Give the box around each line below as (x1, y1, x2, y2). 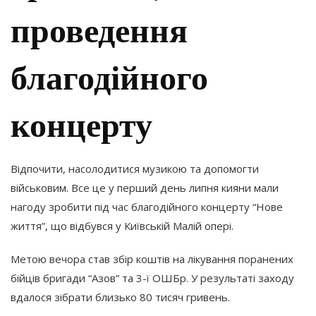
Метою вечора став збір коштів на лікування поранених (11, 251, 293, 266)
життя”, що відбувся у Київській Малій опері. (11, 218, 236, 233)
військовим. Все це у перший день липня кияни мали (11, 180, 279, 195)
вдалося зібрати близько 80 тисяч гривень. (11, 289, 233, 304)
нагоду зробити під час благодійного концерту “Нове (11, 199, 283, 214)
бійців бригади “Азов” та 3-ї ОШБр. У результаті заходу (11, 270, 294, 285)
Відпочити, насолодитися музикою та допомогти (11, 161, 259, 176)
